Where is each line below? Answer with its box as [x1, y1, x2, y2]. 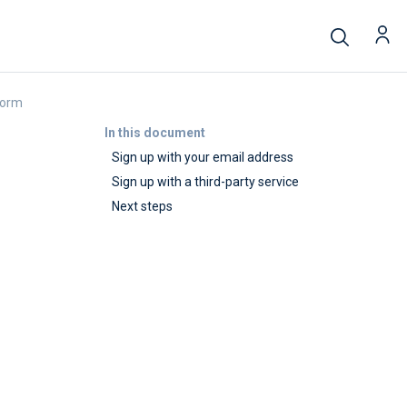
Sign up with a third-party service [112, 174, 299, 189]
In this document [104, 125, 205, 140]
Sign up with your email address [112, 150, 293, 164]
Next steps [112, 199, 173, 213]
